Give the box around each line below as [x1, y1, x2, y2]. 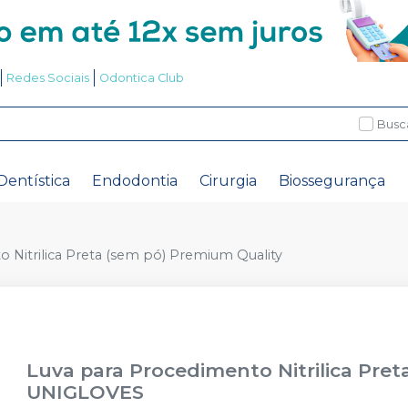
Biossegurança [279, 172, 385, 189]
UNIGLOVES [26, 381, 145, 403]
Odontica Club [98, 71, 184, 85]
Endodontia [92, 172, 178, 189]
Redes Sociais [5, 71, 89, 85]
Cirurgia [199, 172, 257, 189]
